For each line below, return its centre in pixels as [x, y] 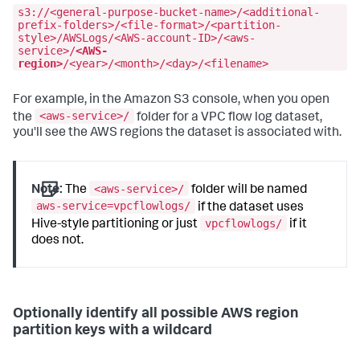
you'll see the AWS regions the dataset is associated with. [177, 134]
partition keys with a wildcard [112, 331]
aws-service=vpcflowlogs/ [114, 206]
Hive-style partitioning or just [116, 225]
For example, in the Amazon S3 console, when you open [171, 100]
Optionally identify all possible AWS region [155, 315]
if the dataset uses [250, 208]
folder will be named [248, 190]
